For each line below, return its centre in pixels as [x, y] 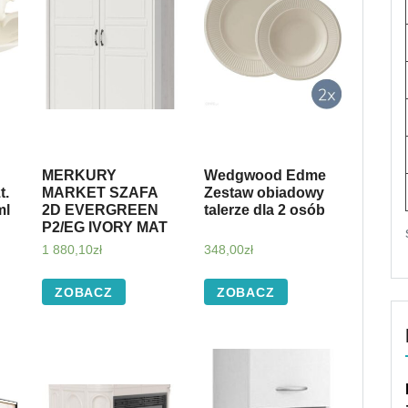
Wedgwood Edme [265, 176]
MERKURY [79, 176]
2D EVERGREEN [100, 210]
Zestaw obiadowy [264, 193]
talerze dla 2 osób [264, 210]
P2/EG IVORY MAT [104, 228]
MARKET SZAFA [99, 193]
